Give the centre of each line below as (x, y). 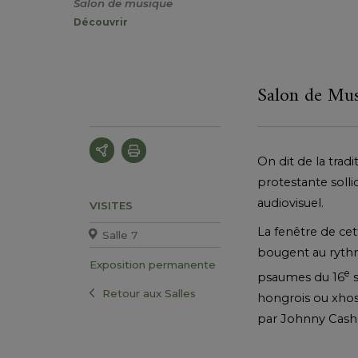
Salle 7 (120, 235)
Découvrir (101, 22)
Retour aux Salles (149, 294)
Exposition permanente (153, 265)
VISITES (111, 206)
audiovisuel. (290, 203)
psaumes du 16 (301, 278)
